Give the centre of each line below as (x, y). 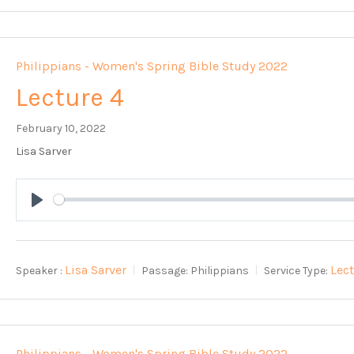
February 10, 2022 (61, 128)
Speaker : (40, 270)
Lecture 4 (70, 97)
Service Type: (296, 270)
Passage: (165, 270)
